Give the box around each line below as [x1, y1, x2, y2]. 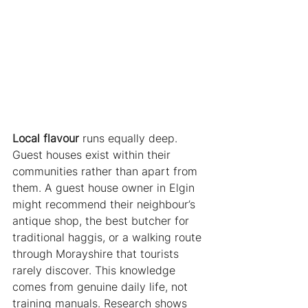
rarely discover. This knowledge [12, 263, 179, 277]
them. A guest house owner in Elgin [12, 180, 198, 195]
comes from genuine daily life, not [12, 279, 191, 294]
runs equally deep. [79, 131, 181, 145]
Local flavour [12, 131, 79, 145]
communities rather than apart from [12, 164, 201, 178]
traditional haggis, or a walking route [12, 230, 205, 244]
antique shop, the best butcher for [12, 213, 192, 228]
